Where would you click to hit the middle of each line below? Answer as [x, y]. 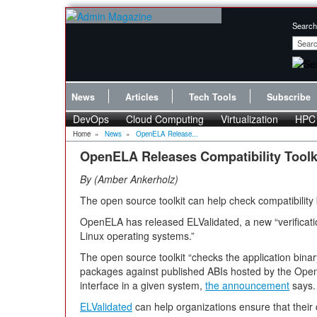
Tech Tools [213, 97]
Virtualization [249, 119]
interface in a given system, [143, 286]
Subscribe [289, 97]
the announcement [247, 286]
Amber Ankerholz [136, 179]
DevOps [91, 119]
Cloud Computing [165, 119]
